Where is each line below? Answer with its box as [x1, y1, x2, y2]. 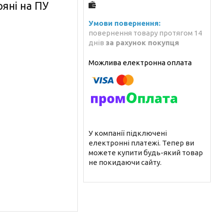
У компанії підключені [89, 128, 167, 137]
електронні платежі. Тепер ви [89, 138, 194, 147]
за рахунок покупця [106, 38, 179, 47]
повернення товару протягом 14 [89, 28, 202, 37]
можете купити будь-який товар [89, 148, 203, 157]
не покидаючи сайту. [89, 158, 162, 166]
